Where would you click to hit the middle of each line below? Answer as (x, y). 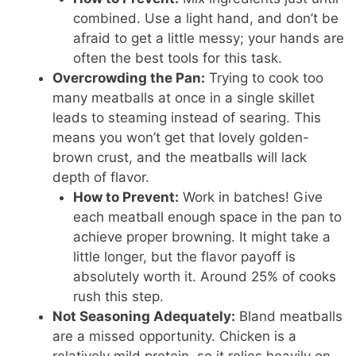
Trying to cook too (265, 78)
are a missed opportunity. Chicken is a (175, 337)
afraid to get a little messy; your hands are (208, 39)
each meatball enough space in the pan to (207, 217)
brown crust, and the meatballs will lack (180, 158)
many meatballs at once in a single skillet (184, 98)
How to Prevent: (126, 197)
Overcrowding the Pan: (129, 78)
